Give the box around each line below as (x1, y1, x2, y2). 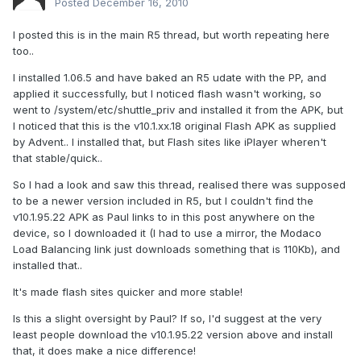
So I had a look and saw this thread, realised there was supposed (13, 178, 346, 192)
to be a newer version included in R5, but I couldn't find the (13, 194, 313, 208)
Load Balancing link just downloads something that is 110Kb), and (13, 243, 340, 256)
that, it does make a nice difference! (13, 344, 196, 358)
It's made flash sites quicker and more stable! (13, 285, 243, 299)
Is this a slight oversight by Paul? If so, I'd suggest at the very (13, 312, 322, 326)
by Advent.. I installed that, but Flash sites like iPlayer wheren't (13, 135, 326, 149)
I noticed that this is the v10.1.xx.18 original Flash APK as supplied (13, 119, 336, 133)
